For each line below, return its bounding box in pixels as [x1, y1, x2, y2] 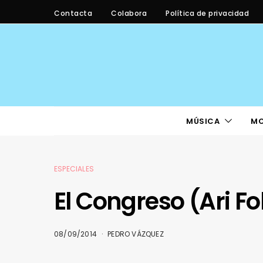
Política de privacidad [166, 8, 249, 18]
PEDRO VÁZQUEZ [107, 229, 164, 239]
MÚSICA [186, 115, 220, 127]
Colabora [111, 8, 147, 18]
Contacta [54, 8, 92, 18]
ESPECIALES [54, 164, 94, 174]
